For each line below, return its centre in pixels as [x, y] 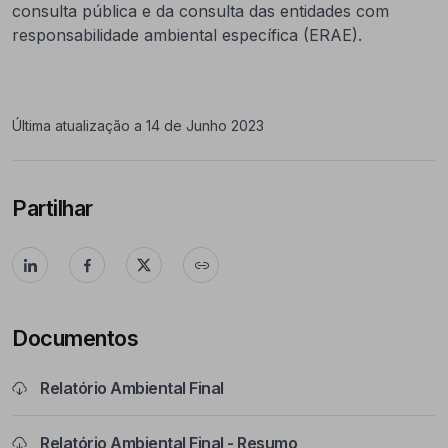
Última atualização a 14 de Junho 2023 [138, 125]
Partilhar [52, 208]
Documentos [75, 338]
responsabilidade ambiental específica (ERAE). [187, 35]
